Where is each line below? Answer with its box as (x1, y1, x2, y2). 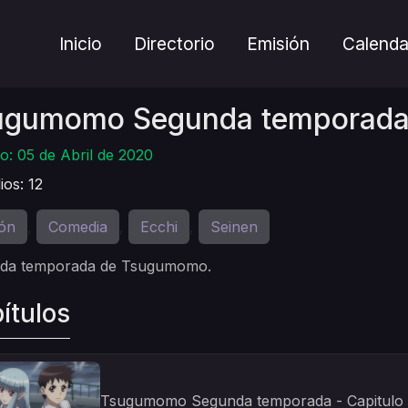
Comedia (48, 218, 107, 236)
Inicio (59, 33, 103, 55)
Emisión (247, 33, 311, 55)
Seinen (210, 218, 258, 236)
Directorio (134, 33, 216, 55)
